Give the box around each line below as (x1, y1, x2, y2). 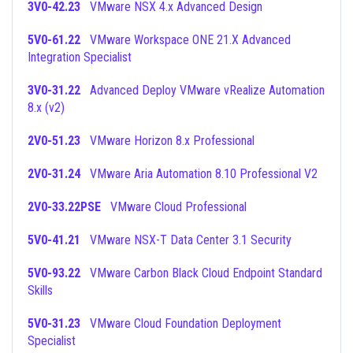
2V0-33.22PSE (28, 199, 101, 214)
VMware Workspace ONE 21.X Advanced (80, 32, 90, 47)
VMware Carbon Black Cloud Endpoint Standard (80, 266, 90, 281)
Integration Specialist (28, 50, 132, 65)
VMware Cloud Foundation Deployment (80, 316, 90, 331)
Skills (28, 283, 53, 298)
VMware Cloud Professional (110, 199, 247, 214)
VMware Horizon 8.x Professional (90, 133, 255, 148)
